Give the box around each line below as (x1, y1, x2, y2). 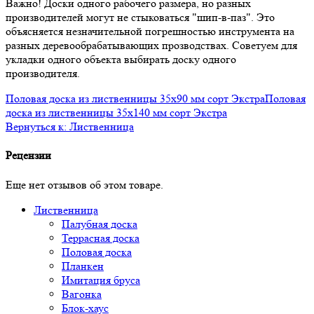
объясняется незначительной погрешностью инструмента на (6, 25, 294, 39)
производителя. (6, 67, 80, 81)
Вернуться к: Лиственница (6, 120, 134, 134)
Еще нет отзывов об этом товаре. (6, 177, 163, 191)
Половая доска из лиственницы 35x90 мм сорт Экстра (6, 92, 265, 106)
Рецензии (6, 149, 51, 163)
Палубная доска (62, 217, 137, 231)
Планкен (62, 259, 104, 273)
